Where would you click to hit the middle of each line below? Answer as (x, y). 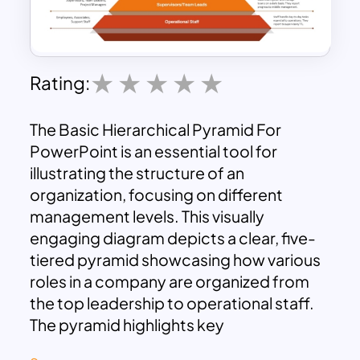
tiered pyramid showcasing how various (176, 260)
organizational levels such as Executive (171, 347)
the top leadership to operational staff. (172, 303)
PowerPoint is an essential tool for (154, 151)
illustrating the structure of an (137, 173)
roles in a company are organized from (170, 282)
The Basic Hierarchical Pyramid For (156, 130)
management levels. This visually (147, 217)
